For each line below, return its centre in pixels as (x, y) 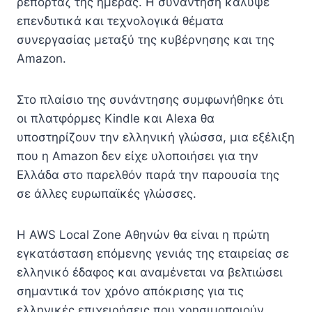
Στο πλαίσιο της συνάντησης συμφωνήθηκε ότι (150, 100)
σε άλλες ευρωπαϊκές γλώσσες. (107, 194)
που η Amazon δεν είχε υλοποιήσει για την (138, 156)
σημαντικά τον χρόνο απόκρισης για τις (130, 291)
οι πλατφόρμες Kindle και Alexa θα (116, 118)
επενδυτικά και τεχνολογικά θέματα (120, 21)
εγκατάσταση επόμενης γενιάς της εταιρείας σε (153, 253)
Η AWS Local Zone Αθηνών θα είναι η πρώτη (143, 235)
